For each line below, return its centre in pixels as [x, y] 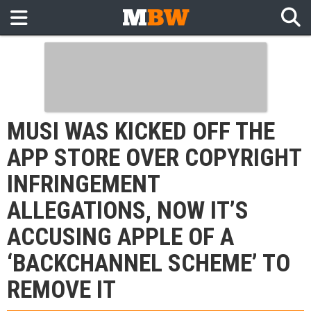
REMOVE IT [61, 290]
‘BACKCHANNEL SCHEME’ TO [149, 263]
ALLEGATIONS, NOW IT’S [128, 211]
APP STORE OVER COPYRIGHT [154, 158]
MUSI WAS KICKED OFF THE [141, 132]
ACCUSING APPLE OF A [120, 237]
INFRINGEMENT [84, 184]
